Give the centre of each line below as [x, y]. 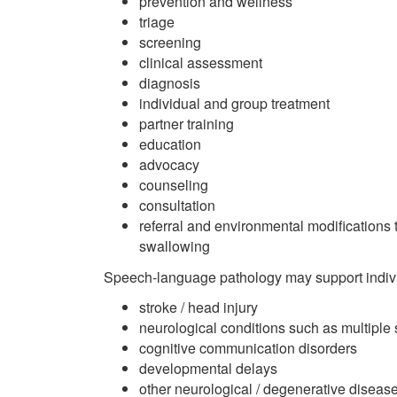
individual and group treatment [234, 103]
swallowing [175, 246]
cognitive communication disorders [248, 348]
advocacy [169, 164]
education [170, 144]
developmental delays [208, 368]
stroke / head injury [198, 307]
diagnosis [170, 83]
